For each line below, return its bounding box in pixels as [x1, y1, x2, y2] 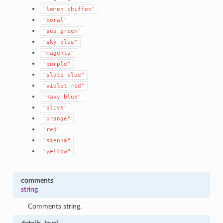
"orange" [43, 115, 71, 122]
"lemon [43, 5, 64, 12]
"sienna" [43, 137, 71, 144]
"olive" [43, 104, 68, 111]
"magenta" [43, 49, 75, 56]
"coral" [43, 16, 68, 23]
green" [60, 27, 82, 34]
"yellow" [43, 148, 71, 155]
